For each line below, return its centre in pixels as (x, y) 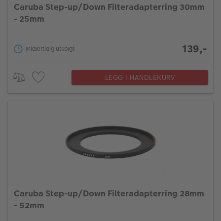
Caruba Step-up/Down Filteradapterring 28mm (109, 194)
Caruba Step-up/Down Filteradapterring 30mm (109, 7)
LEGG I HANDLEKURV (140, 77)
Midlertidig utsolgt (50, 49)
